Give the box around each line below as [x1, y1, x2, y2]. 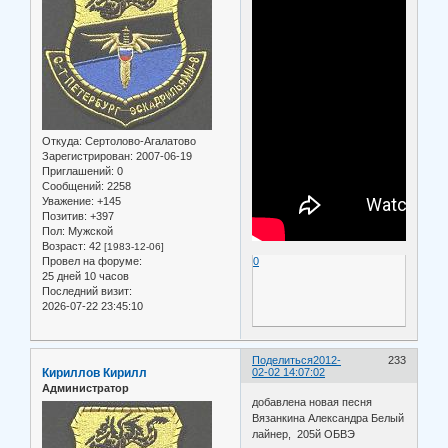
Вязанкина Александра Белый [252, 411, 405, 424]
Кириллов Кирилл [42, 366, 147, 381]
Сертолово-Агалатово [82, 135, 196, 148]
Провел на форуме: [42, 255, 142, 268]
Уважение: [42, 195, 94, 208]
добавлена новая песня [252, 395, 373, 408]
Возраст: [42, 240, 86, 253]
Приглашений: [42, 165, 114, 178]
